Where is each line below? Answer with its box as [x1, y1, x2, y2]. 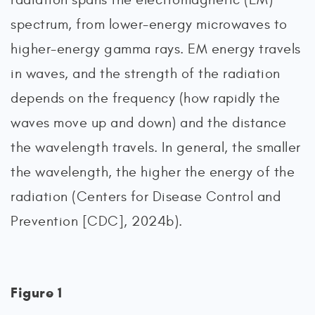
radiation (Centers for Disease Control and [11, 188, 281, 205]
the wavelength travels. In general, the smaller [11, 139, 301, 155]
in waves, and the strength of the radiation [11, 65, 281, 82]
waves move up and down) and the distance [11, 115, 286, 131]
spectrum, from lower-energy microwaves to [11, 16, 288, 32]
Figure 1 [11, 284, 62, 302]
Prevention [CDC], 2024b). [11, 213, 183, 229]
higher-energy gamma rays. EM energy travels [11, 41, 301, 57]
